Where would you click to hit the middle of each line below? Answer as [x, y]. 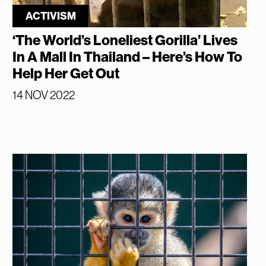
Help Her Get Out [66, 74]
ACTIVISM [50, 16]
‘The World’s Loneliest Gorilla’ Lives [125, 41]
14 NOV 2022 [44, 95]
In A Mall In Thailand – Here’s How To [128, 57]
